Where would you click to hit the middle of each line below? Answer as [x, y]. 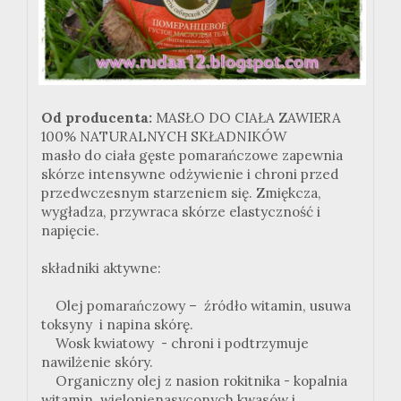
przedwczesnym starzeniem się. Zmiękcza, [181, 193]
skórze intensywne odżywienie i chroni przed [190, 175]
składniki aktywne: [101, 269]
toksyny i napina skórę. [117, 325]
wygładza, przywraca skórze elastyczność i [181, 212]
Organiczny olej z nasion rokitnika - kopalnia [194, 381]
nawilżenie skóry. [97, 363]
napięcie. [70, 231]
